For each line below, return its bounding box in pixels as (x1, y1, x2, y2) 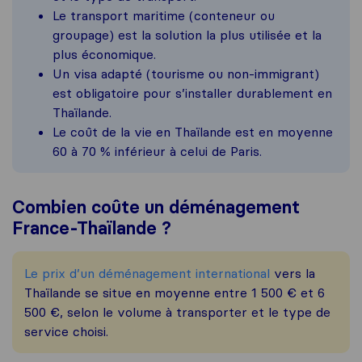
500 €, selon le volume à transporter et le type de (24, 304, 330, 321)
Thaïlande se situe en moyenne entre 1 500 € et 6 (24, 284, 325, 301)
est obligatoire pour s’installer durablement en (53, 85, 332, 102)
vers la (270, 265, 315, 282)
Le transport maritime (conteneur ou (53, 7, 275, 24)
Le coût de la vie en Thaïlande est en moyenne (53, 124, 333, 141)
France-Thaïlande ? (12, 217, 171, 240)
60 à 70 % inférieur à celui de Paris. (53, 143, 262, 160)
